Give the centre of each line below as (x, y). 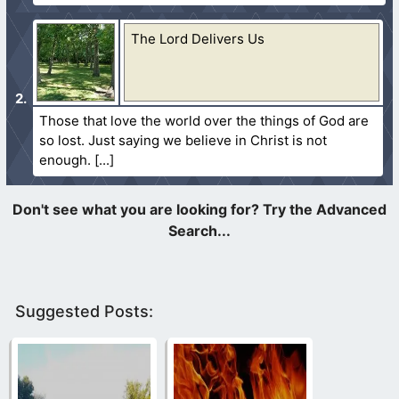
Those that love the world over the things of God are (204, 120)
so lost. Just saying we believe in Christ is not (183, 140)
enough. (65, 159)
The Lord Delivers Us (198, 38)
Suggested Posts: (84, 311)
